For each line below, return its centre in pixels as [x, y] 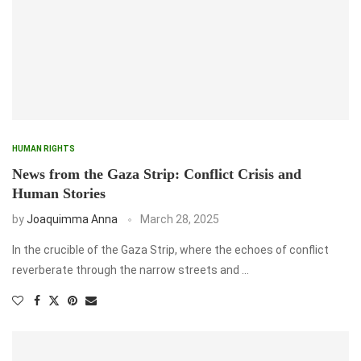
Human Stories [59, 193]
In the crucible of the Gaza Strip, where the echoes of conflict [170, 249]
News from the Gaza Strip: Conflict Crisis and [157, 174]
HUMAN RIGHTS [44, 148]
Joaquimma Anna [72, 219]
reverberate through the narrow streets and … [131, 270]
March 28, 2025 [180, 219]
